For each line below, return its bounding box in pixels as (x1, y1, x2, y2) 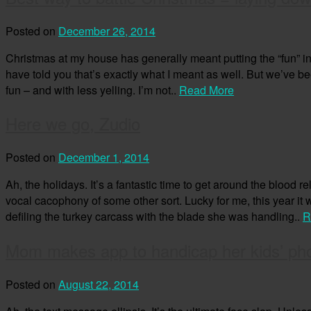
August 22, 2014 (58, 276, 139, 293)
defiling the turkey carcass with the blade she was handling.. (6, 208, 303, 225)
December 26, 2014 (58, 22, 155, 39)
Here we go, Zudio (6, 111, 140, 136)
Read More (179, 81, 234, 98)
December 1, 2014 (58, 149, 149, 166)
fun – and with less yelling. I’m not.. (6, 81, 179, 98)
